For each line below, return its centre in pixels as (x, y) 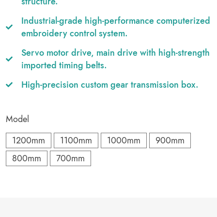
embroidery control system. (75, 33)
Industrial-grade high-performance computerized (116, 21)
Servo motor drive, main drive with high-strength (116, 53)
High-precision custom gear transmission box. (110, 85)
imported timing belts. (64, 65)
